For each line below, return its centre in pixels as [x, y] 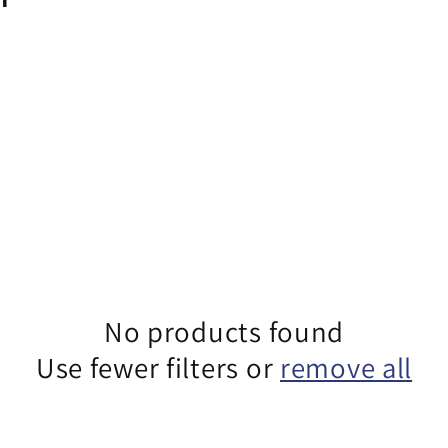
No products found [224, 332]
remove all [346, 368]
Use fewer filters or [157, 368]
